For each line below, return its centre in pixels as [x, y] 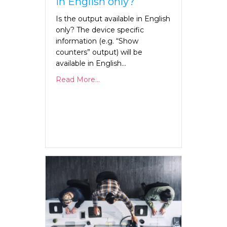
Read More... [78, 80]
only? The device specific [100, 30]
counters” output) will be [99, 52]
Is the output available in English [113, 19]
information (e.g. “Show [97, 41]
